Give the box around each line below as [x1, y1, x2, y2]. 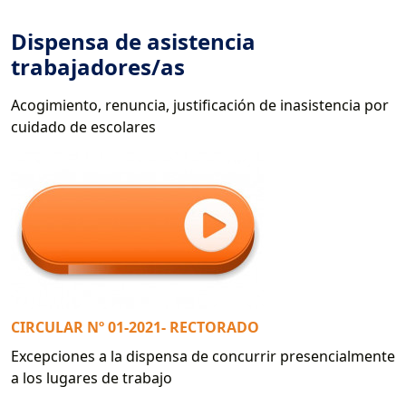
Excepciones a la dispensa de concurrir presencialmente [11, 345, 395, 366]
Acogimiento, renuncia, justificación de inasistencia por [11, 94, 389, 115]
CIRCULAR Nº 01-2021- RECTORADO [11, 316, 259, 337]
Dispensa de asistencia [11, 25, 256, 56]
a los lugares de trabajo [11, 367, 172, 388]
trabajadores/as [11, 51, 185, 82]
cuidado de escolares [11, 116, 156, 137]
